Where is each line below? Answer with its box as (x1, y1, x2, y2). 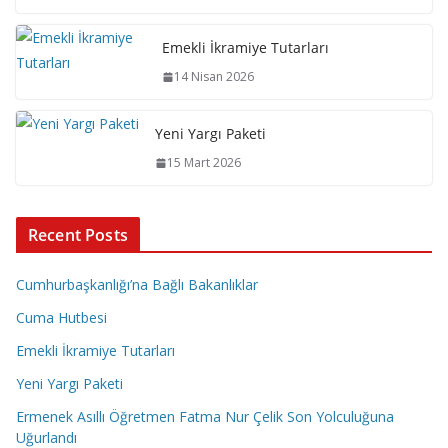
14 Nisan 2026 (174, 68, 254, 85)
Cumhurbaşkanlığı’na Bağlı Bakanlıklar (16, 275, 258, 294)
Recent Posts (28, 224, 128, 246)
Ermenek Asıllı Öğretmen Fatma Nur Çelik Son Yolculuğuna (16, 407, 394, 426)
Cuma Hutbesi (16, 308, 107, 327)
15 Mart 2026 (167, 154, 241, 171)
